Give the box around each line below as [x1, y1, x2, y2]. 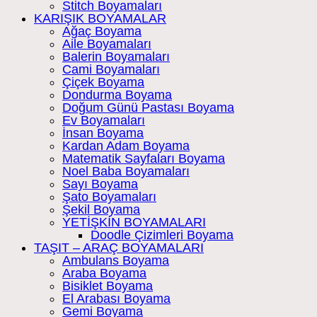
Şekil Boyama [62, 202, 140, 217]
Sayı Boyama [62, 177, 138, 192]
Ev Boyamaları [62, 113, 145, 128]
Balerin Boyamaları [62, 50, 170, 64]
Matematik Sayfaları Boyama [62, 151, 225, 166]
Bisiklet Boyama [62, 279, 153, 294]
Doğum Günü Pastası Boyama [62, 100, 234, 115]
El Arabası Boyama [62, 292, 171, 306]
